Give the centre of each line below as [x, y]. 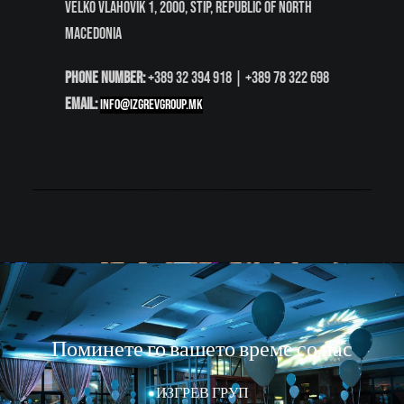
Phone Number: [105, 78]
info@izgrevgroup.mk [151, 105]
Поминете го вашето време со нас [202, 349]
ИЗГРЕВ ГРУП [202, 393]
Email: [81, 104]
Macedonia [93, 33]
